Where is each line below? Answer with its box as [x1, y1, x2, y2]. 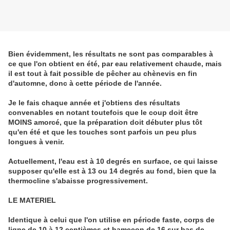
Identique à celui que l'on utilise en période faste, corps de [8, 216, 215, 224]
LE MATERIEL [8, 196, 56, 205]
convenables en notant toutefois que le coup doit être [8, 108, 198, 117]
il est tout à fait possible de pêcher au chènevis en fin [8, 69, 197, 78]
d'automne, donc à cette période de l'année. [8, 79, 162, 88]
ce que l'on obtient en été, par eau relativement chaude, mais [8, 60, 222, 68]
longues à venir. [8, 138, 64, 146]
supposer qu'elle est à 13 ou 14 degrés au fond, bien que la [8, 167, 216, 176]
